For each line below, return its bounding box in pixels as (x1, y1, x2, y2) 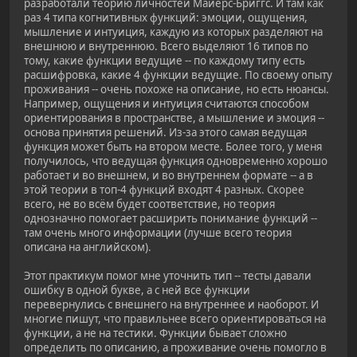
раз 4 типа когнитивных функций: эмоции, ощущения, (24, 10, 308, 25)
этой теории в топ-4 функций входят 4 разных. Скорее (24, 182, 304, 197)
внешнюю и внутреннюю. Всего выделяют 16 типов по (24, 38, 308, 53)
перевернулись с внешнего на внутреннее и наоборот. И (24, 296, 319, 312)
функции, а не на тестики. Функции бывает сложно (24, 325, 287, 340)
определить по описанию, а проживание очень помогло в (24, 339, 327, 355)
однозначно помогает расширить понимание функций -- (24, 210, 317, 226)
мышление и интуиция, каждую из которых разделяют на (24, 24, 323, 39)
